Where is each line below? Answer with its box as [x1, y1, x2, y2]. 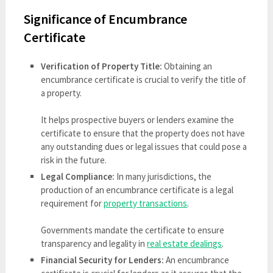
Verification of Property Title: [41, 60, 163, 73]
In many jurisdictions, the [116, 171, 212, 183]
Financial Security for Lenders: [41, 254, 165, 266]
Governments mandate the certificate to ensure [41, 224, 225, 236]
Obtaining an [162, 60, 213, 73]
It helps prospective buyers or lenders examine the [41, 114, 235, 126]
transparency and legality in [41, 238, 147, 250]
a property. [41, 87, 82, 99]
